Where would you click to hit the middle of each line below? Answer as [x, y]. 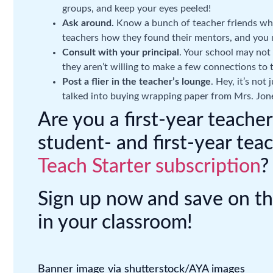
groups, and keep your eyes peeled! [136, 9]
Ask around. [88, 23]
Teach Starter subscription [149, 166]
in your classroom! [115, 222]
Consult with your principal [121, 52]
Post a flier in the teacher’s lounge [136, 82]
